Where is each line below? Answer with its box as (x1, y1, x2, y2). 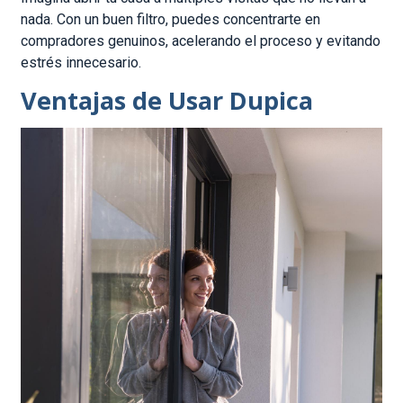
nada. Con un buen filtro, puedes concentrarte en (21, 11, 321, 29)
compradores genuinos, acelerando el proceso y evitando (21, 32, 381, 50)
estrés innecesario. (21, 54, 142, 72)
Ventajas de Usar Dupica (21, 83, 314, 117)
